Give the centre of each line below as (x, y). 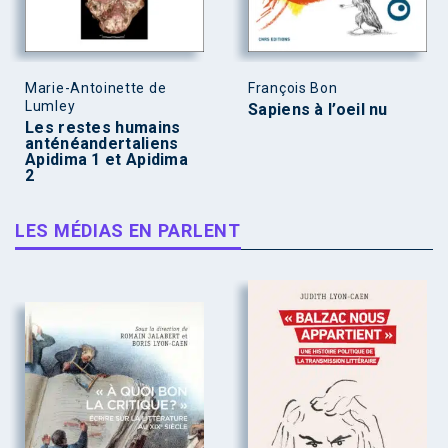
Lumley (50, 106)
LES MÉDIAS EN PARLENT (128, 231)
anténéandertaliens (102, 144)
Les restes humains (103, 128)
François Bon (293, 88)
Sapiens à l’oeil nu (318, 110)
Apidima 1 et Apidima (107, 160)
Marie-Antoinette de (96, 88)
